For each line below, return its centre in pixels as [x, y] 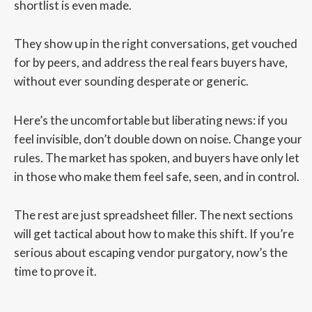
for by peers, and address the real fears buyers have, [150, 63]
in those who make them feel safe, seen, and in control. [156, 176]
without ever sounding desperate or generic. [131, 81]
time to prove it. [55, 272]
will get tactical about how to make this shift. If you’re [154, 234]
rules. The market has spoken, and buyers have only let [156, 157]
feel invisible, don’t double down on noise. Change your [158, 139]
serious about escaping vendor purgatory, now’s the [150, 253]
